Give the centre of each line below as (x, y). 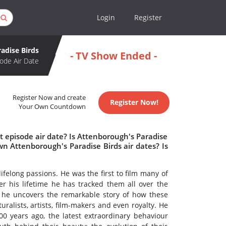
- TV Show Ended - (113, 55)
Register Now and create (49, 98)
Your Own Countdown (52, 107)
